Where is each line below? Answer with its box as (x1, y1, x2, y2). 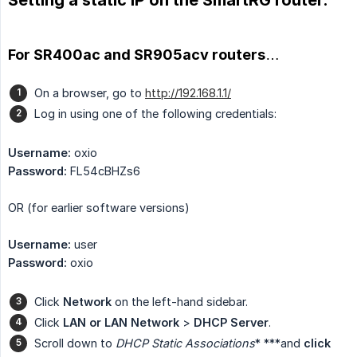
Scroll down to (34, 335, 116, 350)
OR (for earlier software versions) (8, 200, 190, 214)
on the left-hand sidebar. (112, 294, 248, 308)
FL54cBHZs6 (67, 163, 140, 178)
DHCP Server (194, 315, 269, 329)
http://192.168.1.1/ (145, 85, 231, 100)
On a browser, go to (34, 85, 145, 100)
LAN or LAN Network (63, 315, 179, 329)
